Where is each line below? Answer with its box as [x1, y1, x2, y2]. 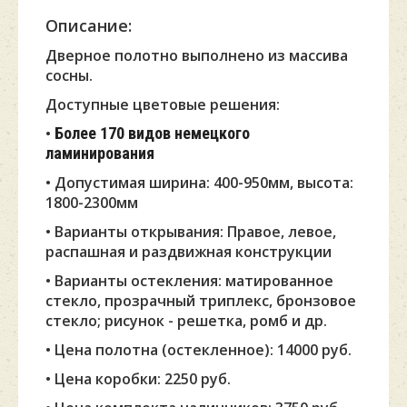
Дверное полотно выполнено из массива [45, 45, 348, 65]
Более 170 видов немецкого [55, 124, 250, 143]
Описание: [45, 15, 132, 36]
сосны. [45, 65, 93, 85]
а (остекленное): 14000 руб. [150, 340, 355, 360]
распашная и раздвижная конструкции [45, 242, 332, 262]
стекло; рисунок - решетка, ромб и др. [45, 311, 327, 331]
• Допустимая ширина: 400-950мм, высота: [45, 173, 353, 193]
